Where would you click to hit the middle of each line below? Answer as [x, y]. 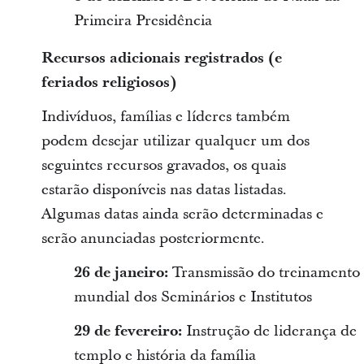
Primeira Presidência [143, 20]
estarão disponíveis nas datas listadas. [164, 189]
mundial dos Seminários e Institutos [193, 297]
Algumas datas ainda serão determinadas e [182, 214]
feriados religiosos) [108, 82]
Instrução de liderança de [269, 331]
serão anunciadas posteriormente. [153, 238]
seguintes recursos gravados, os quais [163, 165]
